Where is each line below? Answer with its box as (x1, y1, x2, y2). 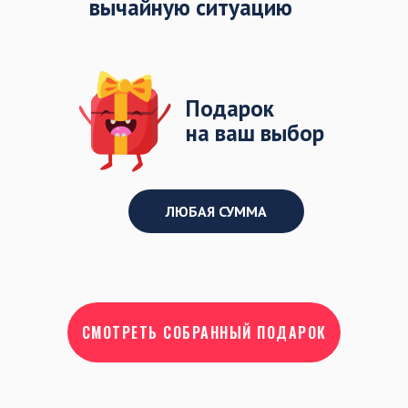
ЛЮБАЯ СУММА (166, 201, 267, 220)
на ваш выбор (186, 117, 324, 148)
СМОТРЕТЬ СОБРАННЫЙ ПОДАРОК (81, 321, 327, 343)
